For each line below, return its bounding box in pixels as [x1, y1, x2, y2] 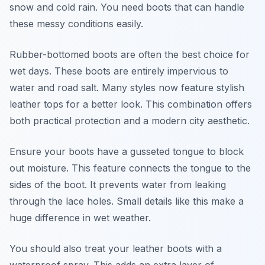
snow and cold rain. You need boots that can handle [9, 1, 244, 13]
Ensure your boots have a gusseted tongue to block [9, 146, 244, 157]
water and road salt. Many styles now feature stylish [9, 82, 244, 93]
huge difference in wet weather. [9, 212, 151, 224]
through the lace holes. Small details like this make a [9, 195, 244, 207]
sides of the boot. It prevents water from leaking [9, 179, 226, 190]
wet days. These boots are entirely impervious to [9, 65, 228, 77]
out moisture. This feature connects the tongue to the [9, 162, 251, 174]
